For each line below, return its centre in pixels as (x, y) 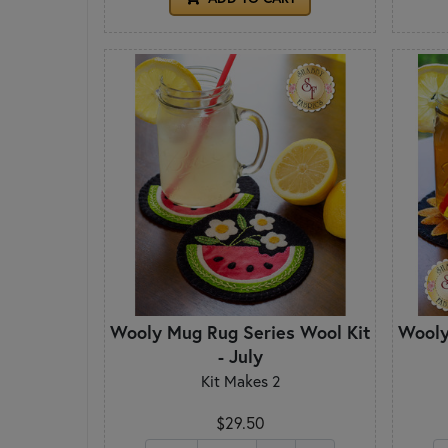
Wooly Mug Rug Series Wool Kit (240, 332)
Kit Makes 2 (240, 381)
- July (240, 356)
